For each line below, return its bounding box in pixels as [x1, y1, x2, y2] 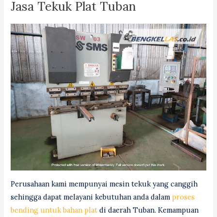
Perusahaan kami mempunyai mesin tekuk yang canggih [11, 179, 198, 189]
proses [172, 192, 195, 202]
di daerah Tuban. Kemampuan [97, 205, 199, 215]
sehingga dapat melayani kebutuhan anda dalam [11, 192, 172, 202]
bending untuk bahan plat [11, 205, 98, 215]
